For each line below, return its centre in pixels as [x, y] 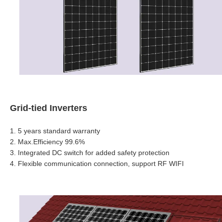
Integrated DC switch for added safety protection [94, 152]
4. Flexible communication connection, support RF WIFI [97, 163]
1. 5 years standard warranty [55, 131]
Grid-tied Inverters [49, 108]
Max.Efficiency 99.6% [51, 141]
